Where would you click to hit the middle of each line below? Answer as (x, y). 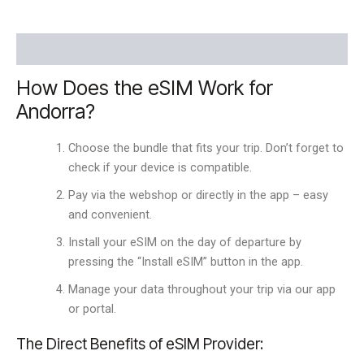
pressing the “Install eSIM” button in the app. (185, 261)
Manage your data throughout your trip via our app (201, 289)
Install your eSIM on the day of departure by (184, 242)
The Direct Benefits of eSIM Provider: (140, 344)
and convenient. (110, 214)
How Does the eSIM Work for (145, 88)
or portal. (92, 308)
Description (49, 49)
